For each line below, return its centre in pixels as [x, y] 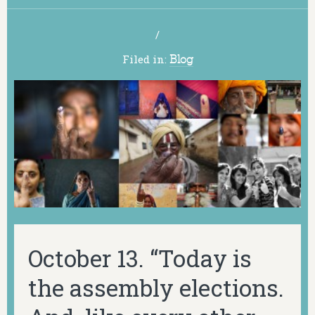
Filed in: [146, 59]
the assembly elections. [156, 287]
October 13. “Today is [140, 258]
